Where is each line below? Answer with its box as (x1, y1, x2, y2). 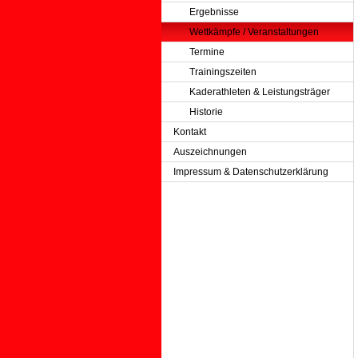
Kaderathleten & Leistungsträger (189, 86, 330, 97)
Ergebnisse (189, 6, 239, 18)
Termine (189, 46, 225, 58)
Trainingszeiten (189, 66, 257, 78)
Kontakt (173, 126, 206, 137)
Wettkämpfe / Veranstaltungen (189, 26, 319, 38)
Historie (189, 106, 223, 117)
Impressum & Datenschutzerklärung (173, 166, 328, 177)
